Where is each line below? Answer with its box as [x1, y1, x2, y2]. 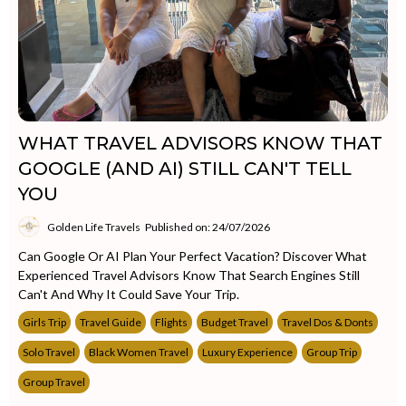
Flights [155, 315, 188, 329]
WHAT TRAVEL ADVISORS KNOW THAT [18, 132, 382, 154]
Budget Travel [201, 315, 268, 329]
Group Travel [23, 375, 85, 389]
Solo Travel [23, 345, 75, 359]
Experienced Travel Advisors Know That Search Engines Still [18, 267, 360, 283]
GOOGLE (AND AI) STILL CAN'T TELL [18, 158, 352, 179]
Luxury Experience [202, 345, 293, 359]
